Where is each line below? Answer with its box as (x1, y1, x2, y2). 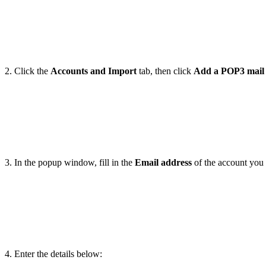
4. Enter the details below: (5, 249, 102, 259)
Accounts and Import (50, 66, 137, 77)
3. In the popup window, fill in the (5, 157, 132, 168)
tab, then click (137, 66, 194, 77)
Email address (132, 157, 192, 168)
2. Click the (5, 66, 50, 77)
